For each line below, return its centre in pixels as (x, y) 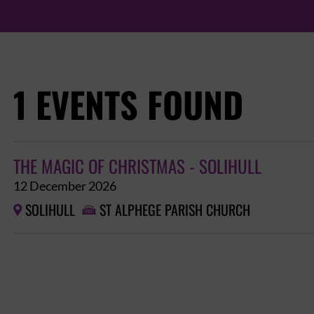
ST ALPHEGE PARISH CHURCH (175, 210)
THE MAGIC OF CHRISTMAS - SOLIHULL (138, 167)
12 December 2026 (65, 186)
